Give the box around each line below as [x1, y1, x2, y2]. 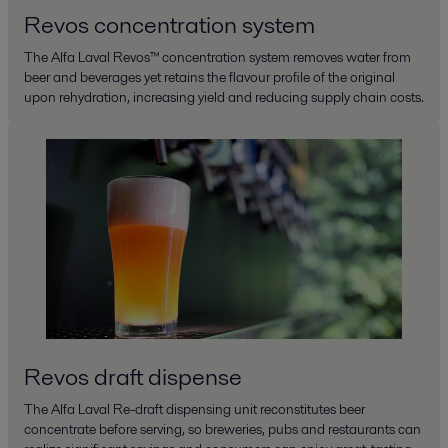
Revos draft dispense [24, 360, 242, 393]
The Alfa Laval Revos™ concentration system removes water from [24, 47, 411, 67]
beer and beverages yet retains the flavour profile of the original [24, 67, 395, 87]
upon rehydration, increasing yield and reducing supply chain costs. [24, 87, 424, 107]
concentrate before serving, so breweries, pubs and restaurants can [24, 419, 421, 439]
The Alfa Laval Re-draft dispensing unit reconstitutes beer [24, 399, 365, 419]
